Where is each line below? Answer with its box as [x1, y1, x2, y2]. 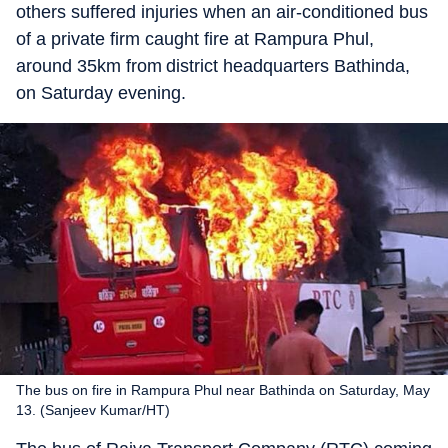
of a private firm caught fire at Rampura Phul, [16, 29, 374, 49]
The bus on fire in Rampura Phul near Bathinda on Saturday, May [16, 381, 430, 398]
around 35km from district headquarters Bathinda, [16, 56, 410, 76]
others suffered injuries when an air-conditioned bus [16, 2, 428, 22]
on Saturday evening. [16, 83, 186, 103]
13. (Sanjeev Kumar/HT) [16, 401, 170, 418]
